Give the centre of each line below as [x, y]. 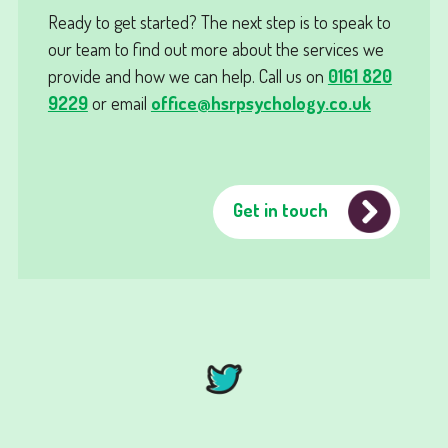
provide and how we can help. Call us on [187, 75]
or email [119, 102]
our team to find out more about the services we [215, 48]
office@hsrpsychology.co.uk [260, 102]
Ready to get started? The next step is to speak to [219, 21]
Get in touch [281, 210]
